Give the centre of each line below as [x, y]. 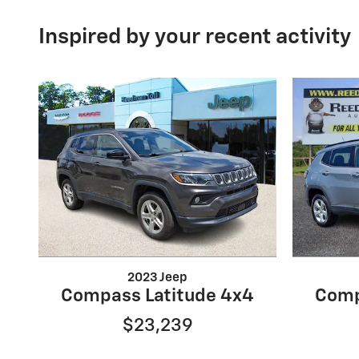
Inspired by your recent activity [195, 37]
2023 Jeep [157, 277]
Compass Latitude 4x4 [157, 296]
